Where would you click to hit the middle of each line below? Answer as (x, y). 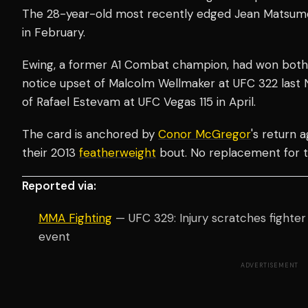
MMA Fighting (75, 218)
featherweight (118, 152)
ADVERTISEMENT (269, 265)
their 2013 (51, 152)
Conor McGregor (205, 134)
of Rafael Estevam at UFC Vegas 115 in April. (139, 101)
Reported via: (59, 185)
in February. (54, 32)
